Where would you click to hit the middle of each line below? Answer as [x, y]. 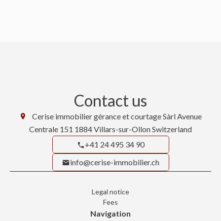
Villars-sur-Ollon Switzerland [142, 129]
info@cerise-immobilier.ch [114, 162]
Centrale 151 [52, 129]
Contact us [110, 100]
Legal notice [110, 191]
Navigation [110, 213]
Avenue [189, 116]
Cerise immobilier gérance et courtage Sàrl [104, 116]
